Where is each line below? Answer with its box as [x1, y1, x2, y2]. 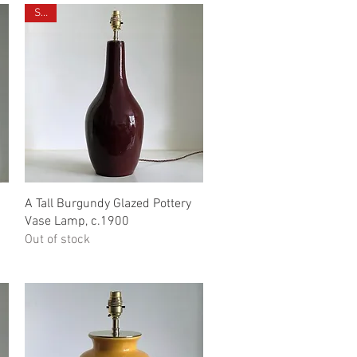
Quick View [88, 195, 139, 210]
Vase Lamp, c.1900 [24, 214, 129, 230]
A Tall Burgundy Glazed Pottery [24, 196, 191, 213]
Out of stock [24, 232, 90, 249]
